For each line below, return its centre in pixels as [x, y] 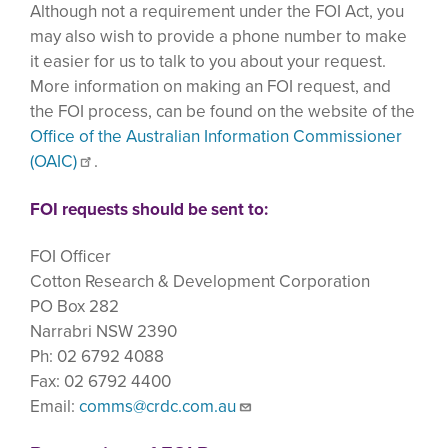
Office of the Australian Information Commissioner [216, 136]
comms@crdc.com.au [157, 407]
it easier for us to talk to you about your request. [208, 61]
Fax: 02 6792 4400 [100, 382]
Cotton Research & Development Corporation [200, 282]
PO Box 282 [74, 307]
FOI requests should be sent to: [149, 209]
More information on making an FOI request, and [210, 86]
